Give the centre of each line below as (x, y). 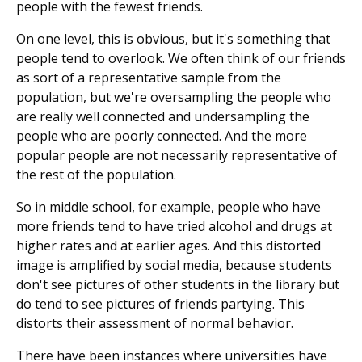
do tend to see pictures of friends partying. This (160, 304)
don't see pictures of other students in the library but (178, 285)
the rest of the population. (96, 175)
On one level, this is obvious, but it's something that (173, 39)
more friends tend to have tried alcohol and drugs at (174, 227)
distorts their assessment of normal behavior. (155, 324)
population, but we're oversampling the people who (174, 97)
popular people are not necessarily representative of (177, 156)
